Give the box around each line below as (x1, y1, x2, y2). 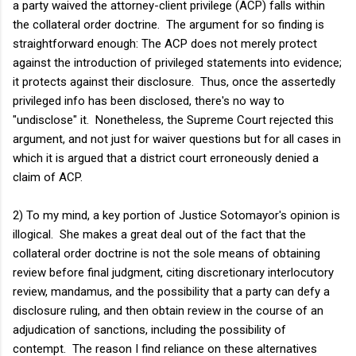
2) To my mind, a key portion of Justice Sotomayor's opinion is (13, 207, 340, 222)
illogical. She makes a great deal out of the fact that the (13, 226, 306, 242)
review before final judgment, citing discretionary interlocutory (13, 265, 334, 280)
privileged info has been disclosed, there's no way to (13, 93, 284, 108)
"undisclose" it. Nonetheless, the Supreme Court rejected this (13, 112, 334, 127)
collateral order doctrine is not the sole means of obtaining (13, 246, 320, 261)
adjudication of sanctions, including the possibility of (13, 322, 286, 337)
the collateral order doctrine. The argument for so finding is (13, 17, 324, 32)
